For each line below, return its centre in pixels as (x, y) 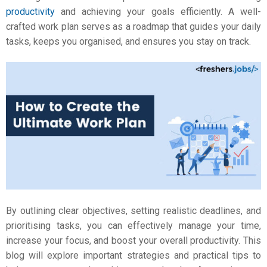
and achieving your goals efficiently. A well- (158, 11)
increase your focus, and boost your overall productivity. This (133, 240)
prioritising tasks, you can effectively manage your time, (133, 225)
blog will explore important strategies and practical (119, 255)
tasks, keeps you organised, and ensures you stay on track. (128, 41)
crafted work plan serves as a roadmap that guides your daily (133, 26)
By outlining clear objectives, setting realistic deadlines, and (133, 210)
